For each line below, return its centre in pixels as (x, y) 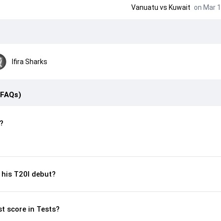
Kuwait (179, 7)
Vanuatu (145, 7)
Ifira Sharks (30, 61)
